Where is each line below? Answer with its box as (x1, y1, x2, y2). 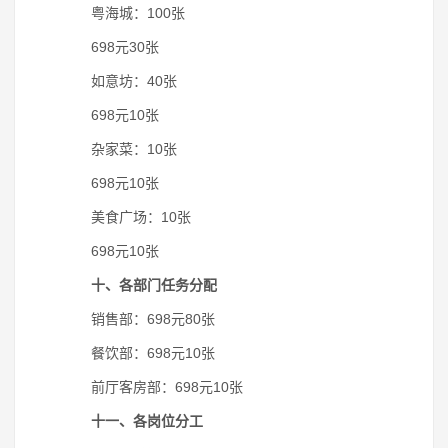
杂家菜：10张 (63, 141, 177, 157)
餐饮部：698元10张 (63, 345, 215, 361)
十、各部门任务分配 (91, 277, 217, 293)
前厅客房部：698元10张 (63, 379, 243, 395)
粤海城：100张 (63, 5, 185, 21)
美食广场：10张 (63, 209, 191, 225)
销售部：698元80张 (63, 311, 215, 327)
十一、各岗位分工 (91, 413, 203, 429)
